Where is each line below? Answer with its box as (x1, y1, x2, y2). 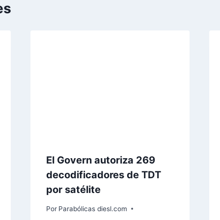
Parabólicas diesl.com (58, 204, 127, 213)
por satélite (46, 183, 101, 195)
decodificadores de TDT (46, 168, 161, 181)
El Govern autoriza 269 (46, 154, 155, 166)
